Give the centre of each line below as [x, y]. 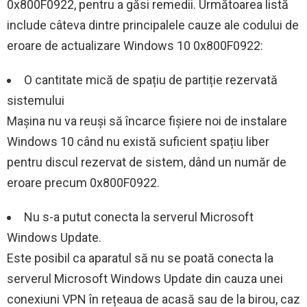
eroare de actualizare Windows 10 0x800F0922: [135, 46]
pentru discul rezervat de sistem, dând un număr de [147, 162]
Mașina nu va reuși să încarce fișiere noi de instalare [147, 121]
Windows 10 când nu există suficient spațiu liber [138, 142]
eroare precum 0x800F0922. [83, 183]
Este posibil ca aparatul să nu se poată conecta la [140, 258]
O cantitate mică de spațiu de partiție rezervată [151, 80]
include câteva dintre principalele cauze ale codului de [153, 25]
